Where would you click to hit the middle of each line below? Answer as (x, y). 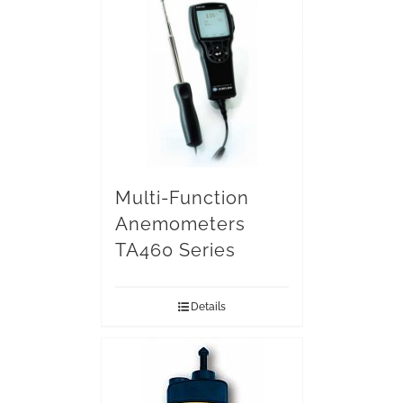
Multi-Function (182, 198)
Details (208, 307)
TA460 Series (175, 250)
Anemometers (180, 224)
